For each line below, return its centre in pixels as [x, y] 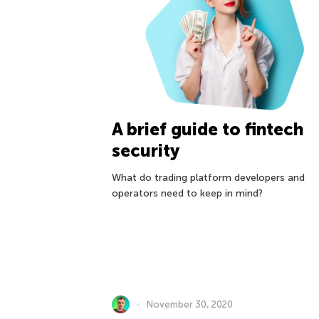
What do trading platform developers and [208, 178]
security [146, 151]
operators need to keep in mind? [187, 194]
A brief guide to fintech [208, 130]
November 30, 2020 [190, 304]
